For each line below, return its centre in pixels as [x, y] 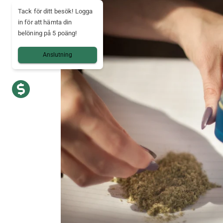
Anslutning [57, 55]
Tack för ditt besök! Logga [56, 11]
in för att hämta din [45, 22]
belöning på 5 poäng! [48, 33]
